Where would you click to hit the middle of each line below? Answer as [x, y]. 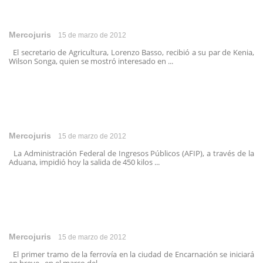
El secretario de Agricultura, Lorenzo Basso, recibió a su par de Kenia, [131, 52]
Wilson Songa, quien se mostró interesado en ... [91, 61]
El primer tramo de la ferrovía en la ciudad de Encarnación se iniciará [131, 254]
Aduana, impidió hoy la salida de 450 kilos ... [84, 162]
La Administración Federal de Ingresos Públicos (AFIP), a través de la [131, 153]
